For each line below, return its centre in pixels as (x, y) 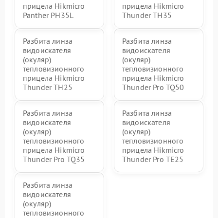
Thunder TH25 (48, 87)
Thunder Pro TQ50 (153, 87)
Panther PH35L (48, 15)
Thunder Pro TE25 (153, 159)
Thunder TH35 (147, 15)
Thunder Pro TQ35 (54, 159)
